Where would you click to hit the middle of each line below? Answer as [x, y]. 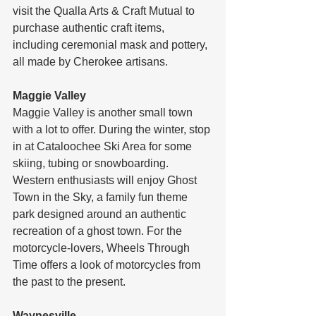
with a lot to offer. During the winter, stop [113, 129]
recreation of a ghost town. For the [99, 231]
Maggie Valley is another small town [104, 112]
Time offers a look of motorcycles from [108, 265]
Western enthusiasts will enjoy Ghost [106, 180]
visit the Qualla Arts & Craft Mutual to [105, 11]
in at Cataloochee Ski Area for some [104, 146]
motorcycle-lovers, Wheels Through [103, 248]
